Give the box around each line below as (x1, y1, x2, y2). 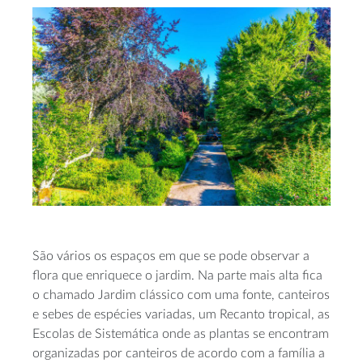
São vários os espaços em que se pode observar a (32, 249, 310, 263)
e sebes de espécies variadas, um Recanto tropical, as (32, 307, 330, 321)
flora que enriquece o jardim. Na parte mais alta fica (32, 268, 322, 282)
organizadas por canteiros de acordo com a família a (32, 346, 325, 360)
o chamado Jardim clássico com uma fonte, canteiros (32, 288, 330, 301)
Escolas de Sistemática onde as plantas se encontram (32, 327, 329, 340)
